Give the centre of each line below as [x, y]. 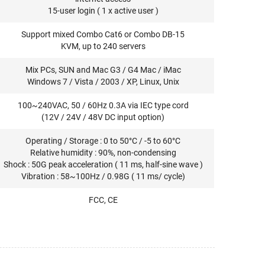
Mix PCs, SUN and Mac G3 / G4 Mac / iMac [103, 70]
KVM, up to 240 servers [103, 46]
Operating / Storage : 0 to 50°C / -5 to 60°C [103, 141]
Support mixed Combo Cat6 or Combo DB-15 [103, 34]
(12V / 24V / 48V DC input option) [103, 117]
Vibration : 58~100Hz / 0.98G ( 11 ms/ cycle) [103, 176]
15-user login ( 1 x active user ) [103, 11]
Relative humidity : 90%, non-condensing [103, 153]
